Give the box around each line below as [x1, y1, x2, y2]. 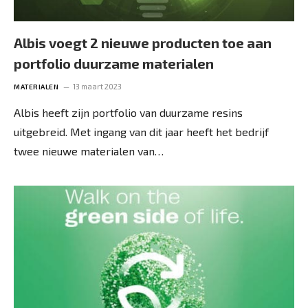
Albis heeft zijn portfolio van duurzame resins [14, 105, 243, 119]
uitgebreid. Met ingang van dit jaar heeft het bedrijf [14, 124, 269, 138]
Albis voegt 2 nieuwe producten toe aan [14, 34, 272, 51]
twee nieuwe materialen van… [14, 144, 164, 157]
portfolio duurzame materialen [14, 54, 214, 71]
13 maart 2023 [73, 81, 122, 91]
